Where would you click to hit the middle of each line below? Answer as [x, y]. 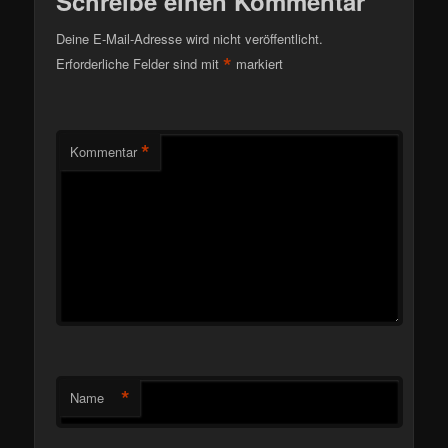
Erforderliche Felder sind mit [140, 64]
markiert [258, 64]
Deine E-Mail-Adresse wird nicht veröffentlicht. [190, 38]
